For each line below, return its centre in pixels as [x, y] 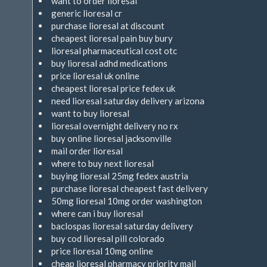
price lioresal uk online [95, 76]
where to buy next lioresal [103, 163]
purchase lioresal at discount [108, 26]
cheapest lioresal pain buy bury [112, 38]
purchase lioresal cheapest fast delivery [130, 188]
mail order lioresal [87, 151]
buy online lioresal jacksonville [111, 138]
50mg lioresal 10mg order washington [127, 201]
